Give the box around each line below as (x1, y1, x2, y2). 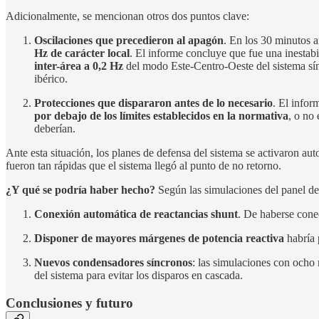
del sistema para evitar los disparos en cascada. (34, 269, 243, 282)
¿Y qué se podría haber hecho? (6, 184, 155, 197)
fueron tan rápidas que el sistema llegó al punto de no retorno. (6, 159, 281, 172)
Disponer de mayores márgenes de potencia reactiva (34, 232, 284, 245)
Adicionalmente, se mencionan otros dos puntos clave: (6, 10, 249, 23)
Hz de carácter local (34, 47, 130, 60)
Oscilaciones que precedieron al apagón (34, 34, 224, 47)
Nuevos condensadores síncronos (34, 256, 192, 269)
